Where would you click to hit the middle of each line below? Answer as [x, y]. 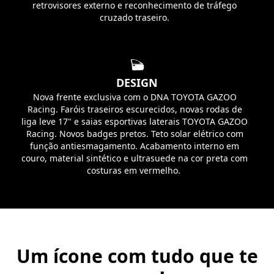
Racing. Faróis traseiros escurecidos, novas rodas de [135, 109]
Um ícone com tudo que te [137, 256]
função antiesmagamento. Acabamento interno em [135, 146]
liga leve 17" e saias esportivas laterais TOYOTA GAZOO [135, 121]
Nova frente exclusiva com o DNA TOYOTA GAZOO [135, 97]
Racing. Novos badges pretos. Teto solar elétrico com [135, 133]
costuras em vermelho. [135, 170]
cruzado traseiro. [135, 17]
